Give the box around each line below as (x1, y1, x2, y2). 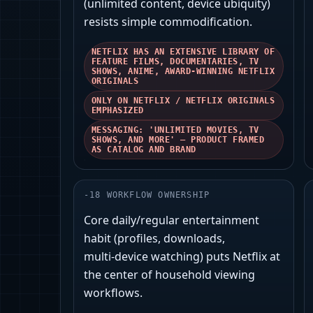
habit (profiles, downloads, (84, 231, 225, 247)
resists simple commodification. (84, 14, 252, 30)
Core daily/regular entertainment (84, 212, 259, 228)
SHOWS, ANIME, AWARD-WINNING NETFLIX (92, 66, 275, 77)
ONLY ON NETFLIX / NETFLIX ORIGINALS (92, 96, 275, 106)
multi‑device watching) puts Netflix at (84, 249, 280, 265)
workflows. (84, 285, 143, 301)
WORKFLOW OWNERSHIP (106, 190, 210, 201)
